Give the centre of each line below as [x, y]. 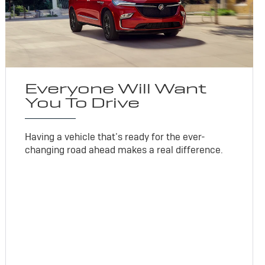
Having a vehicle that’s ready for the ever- [115, 137]
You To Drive [83, 102]
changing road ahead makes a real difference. [124, 150]
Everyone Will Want [116, 88]
